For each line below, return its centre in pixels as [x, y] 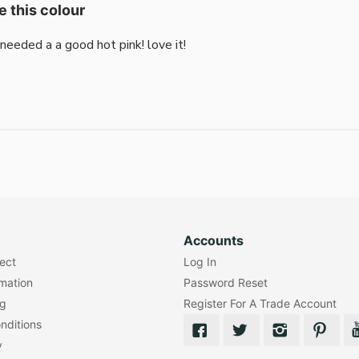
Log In [200, 262]
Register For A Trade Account [260, 304]
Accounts [213, 241]
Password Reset [225, 283]
